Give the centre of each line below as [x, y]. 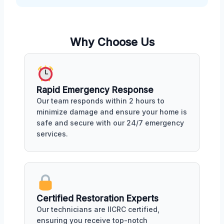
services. [52, 133]
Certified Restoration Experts [97, 199]
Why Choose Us [112, 42]
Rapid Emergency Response [95, 90]
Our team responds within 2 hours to [100, 100]
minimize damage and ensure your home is [112, 111]
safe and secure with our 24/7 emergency [110, 122]
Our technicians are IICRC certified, [98, 209]
